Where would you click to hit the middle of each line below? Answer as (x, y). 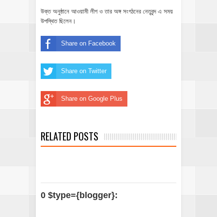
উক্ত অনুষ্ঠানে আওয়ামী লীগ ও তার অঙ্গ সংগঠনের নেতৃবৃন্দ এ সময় (107, 12)
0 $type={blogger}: (79, 195)
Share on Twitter (84, 71)
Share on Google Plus (92, 99)
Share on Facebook (88, 44)
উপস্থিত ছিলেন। (58, 21)
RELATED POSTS (70, 136)
